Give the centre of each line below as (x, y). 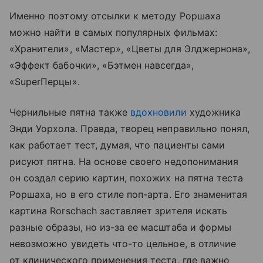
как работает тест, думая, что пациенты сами (117, 145)
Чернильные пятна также (70, 112)
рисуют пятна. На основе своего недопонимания (124, 161)
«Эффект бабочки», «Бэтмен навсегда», (102, 65)
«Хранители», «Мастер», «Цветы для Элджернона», (130, 48)
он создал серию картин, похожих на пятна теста (127, 178)
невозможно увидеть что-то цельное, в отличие (123, 243)
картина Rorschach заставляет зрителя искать (119, 210)
